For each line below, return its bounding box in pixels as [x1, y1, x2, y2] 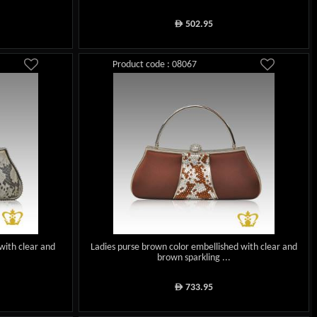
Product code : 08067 [113, 59, 197, 70]
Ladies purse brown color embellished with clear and [91, 242, 298, 253]
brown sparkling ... [157, 253, 231, 264]
